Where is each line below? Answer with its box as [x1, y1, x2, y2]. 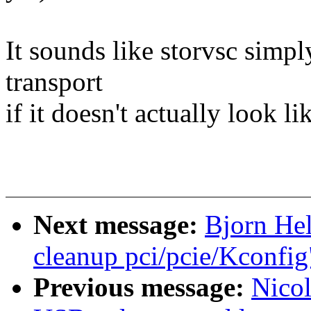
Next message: [33, 210, 205, 240]
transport [6, 67, 103, 97]
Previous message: [33, 272, 251, 303]
